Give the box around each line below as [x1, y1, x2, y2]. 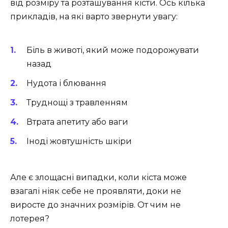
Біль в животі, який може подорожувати [26, 45, 199, 55]
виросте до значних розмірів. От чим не [10, 199, 181, 210]
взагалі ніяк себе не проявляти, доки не [10, 186, 181, 196]
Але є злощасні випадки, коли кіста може [10, 172, 187, 182]
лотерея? [10, 213, 49, 223]
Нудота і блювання [26, 78, 106, 88]
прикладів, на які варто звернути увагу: [10, 12, 178, 22]
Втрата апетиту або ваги [26, 117, 128, 127]
